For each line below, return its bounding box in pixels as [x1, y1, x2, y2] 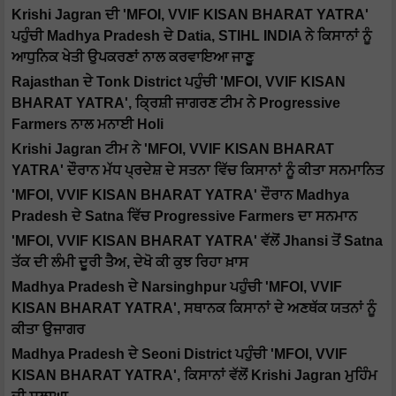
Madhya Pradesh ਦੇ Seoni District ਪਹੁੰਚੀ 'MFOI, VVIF [11, 346, 347, 362]
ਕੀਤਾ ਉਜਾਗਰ [11, 322, 85, 338]
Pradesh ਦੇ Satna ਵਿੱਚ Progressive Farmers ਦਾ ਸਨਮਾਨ [11, 209, 357, 225]
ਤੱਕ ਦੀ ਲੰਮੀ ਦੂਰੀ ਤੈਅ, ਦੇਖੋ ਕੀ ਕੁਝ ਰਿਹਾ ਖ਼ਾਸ [11, 255, 248, 270]
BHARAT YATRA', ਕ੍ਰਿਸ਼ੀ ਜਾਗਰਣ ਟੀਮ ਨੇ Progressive [11, 95, 340, 111]
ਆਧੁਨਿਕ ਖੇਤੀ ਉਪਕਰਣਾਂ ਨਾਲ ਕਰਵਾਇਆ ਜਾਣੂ [11, 49, 254, 65]
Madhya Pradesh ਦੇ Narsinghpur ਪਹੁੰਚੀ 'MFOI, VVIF [11, 279, 342, 295]
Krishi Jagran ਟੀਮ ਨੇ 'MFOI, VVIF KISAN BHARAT [11, 141, 334, 157]
